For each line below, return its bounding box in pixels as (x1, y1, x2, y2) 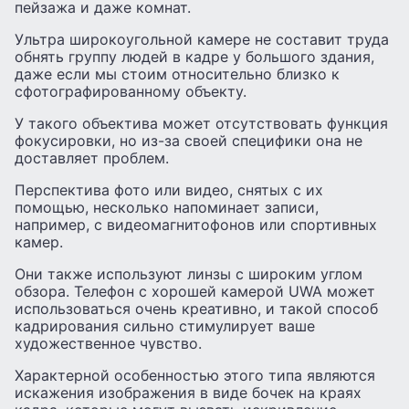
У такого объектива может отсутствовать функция (15, 113, 388, 132)
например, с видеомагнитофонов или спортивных (15, 215, 377, 234)
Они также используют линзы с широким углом (15, 264, 362, 283)
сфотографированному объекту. (15, 81, 246, 100)
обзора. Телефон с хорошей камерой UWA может (15, 281, 375, 300)
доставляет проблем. (15, 148, 169, 167)
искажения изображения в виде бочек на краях (15, 383, 362, 402)
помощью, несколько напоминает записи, (15, 197, 319, 216)
